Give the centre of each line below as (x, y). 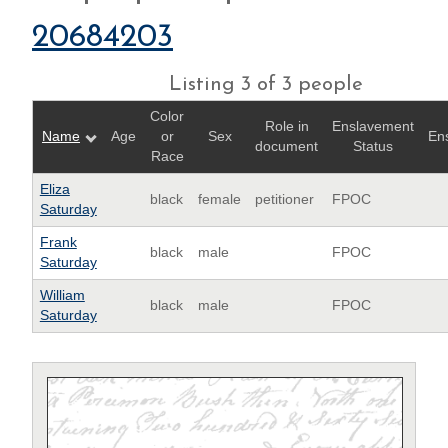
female (219, 199)
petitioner (284, 199)
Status (373, 146)
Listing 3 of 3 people (265, 84)
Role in (286, 126)
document (286, 146)
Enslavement (373, 126)
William (62, 295)
